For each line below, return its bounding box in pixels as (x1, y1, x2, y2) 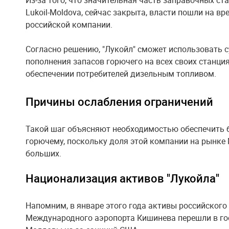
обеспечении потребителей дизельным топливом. (26, 68, 216, 79)
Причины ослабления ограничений (26, 94, 213, 109)
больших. (26, 148, 61, 159)
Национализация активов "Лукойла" (26, 171, 219, 186)
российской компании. (26, 19, 112, 30)
